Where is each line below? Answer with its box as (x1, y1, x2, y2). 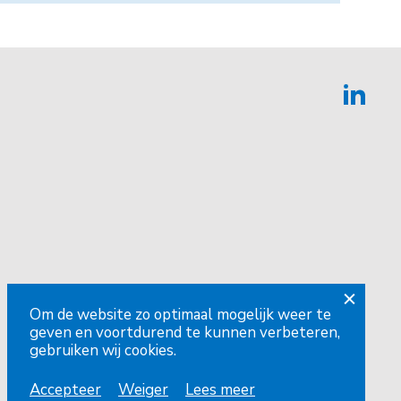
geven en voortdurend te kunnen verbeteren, (30, 322, 340, 343)
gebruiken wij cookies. (30, 340, 176, 361)
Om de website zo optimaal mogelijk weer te (30, 304, 331, 325)
